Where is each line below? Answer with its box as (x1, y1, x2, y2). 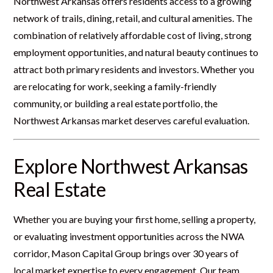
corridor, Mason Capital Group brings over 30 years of (13, 247, 239, 259)
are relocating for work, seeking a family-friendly (13, 80, 217, 92)
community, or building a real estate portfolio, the (13, 97, 218, 109)
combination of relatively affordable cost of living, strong (13, 29, 252, 41)
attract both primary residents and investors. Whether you (13, 63, 255, 75)
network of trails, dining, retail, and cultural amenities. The (13, 12, 253, 24)
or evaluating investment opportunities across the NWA (13, 230, 245, 242)
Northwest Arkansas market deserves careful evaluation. (13, 114, 250, 126)
